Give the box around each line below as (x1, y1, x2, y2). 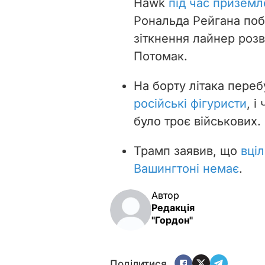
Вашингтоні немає (134, 161, 239, 176)
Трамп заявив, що (134, 143, 241, 158)
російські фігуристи (134, 96, 247, 111)
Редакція (151, 201, 195, 214)
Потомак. (134, 49, 188, 63)
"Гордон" (151, 214, 193, 226)
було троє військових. (134, 114, 261, 128)
